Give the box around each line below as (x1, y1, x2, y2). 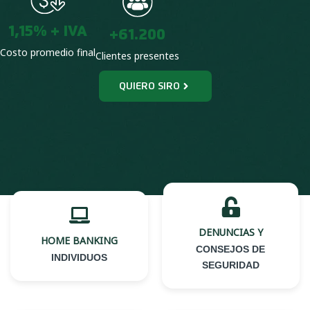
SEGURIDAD (202, 259, 259, 271)
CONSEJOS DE (196, 244, 266, 255)
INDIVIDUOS (51, 251, 107, 263)
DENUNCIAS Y (199, 226, 263, 239)
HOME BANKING (41, 233, 118, 247)
